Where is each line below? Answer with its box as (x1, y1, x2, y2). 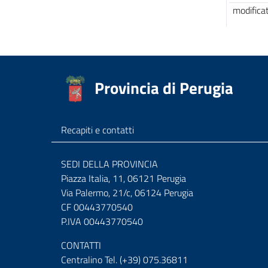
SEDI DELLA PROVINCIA (61, 157, 158, 171)
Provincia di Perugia (95, 75, 233, 100)
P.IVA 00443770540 (61, 214, 143, 229)
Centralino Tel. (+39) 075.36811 (61, 252, 188, 267)
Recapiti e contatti (61, 123, 134, 137)
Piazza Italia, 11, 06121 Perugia (61, 171, 186, 185)
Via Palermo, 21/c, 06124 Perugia (61, 185, 193, 200)
